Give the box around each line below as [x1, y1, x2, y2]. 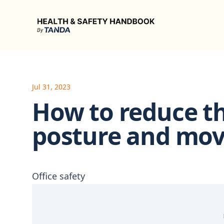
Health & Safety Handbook [31, 12, 132, 23]
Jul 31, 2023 [32, 82, 70, 91]
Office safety [32, 170, 85, 182]
